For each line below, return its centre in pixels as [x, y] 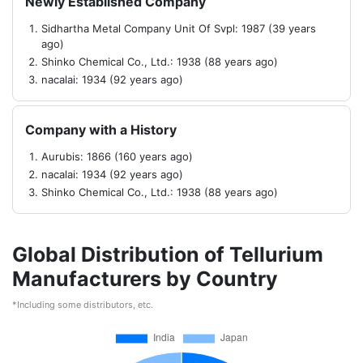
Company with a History [101, 130]
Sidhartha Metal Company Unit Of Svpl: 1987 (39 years [179, 28]
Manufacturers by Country [145, 279]
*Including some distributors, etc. [83, 305]
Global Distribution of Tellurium [168, 254]
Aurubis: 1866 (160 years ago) [117, 156]
